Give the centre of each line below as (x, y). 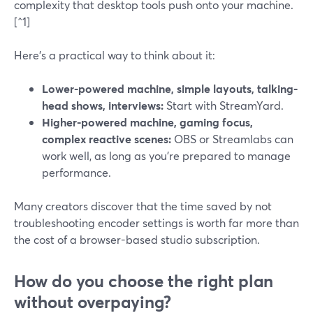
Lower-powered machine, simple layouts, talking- (170, 88)
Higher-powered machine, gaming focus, (147, 122)
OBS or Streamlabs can (232, 139)
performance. (77, 172)
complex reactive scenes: (107, 139)
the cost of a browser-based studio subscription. (137, 239)
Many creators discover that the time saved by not (143, 206)
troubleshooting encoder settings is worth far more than (156, 223)
